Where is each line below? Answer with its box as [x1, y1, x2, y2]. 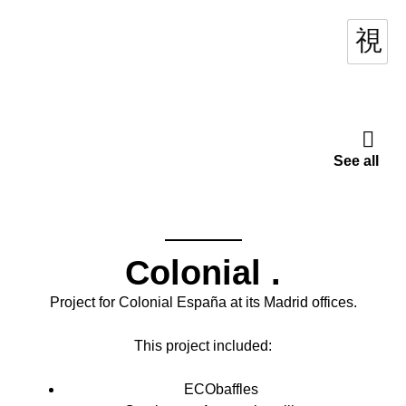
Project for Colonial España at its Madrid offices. [49, 294, 357, 310]
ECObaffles [184, 381, 258, 397]
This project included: [134, 337, 272, 353]
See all [333, 152, 379, 169]
